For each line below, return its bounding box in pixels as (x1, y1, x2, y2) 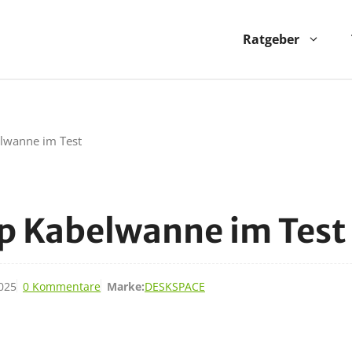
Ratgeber (243, 31, 299, 48)
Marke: (107, 278, 145, 294)
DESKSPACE (145, 278, 205, 294)
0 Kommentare (23, 278, 101, 294)
